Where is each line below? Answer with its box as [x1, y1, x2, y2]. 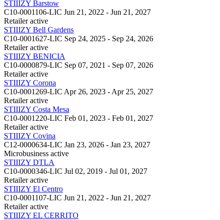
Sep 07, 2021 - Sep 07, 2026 [64, 60, 153, 69]
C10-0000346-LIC [4, 166, 62, 175]
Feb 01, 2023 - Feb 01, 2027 [64, 113, 153, 122]
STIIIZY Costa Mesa [4, 105, 69, 113]
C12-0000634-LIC [4, 140, 62, 149]
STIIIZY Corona [4, 78, 56, 87]
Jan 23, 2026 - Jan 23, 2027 [64, 140, 150, 149]
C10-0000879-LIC [4, 60, 62, 69]
